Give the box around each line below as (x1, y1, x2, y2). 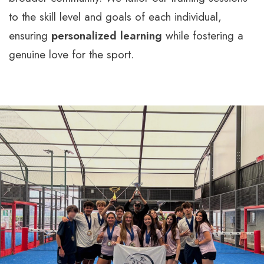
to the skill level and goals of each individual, (9, 8, 222, 25)
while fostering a (162, 27, 243, 44)
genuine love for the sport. (9, 46, 134, 62)
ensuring (9, 27, 51, 44)
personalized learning (51, 27, 162, 44)
